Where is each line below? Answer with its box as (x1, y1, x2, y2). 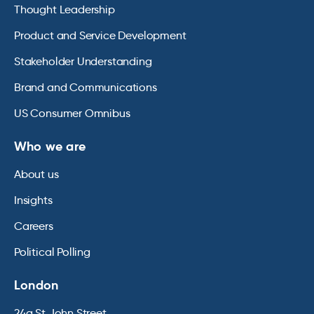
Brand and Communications (14, 81, 157, 95)
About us (14, 168, 59, 182)
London (14, 277, 59, 294)
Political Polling (14, 245, 90, 259)
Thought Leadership (14, 3, 115, 17)
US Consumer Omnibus (14, 107, 130, 121)
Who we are (14, 138, 86, 155)
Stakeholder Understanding (14, 55, 152, 69)
